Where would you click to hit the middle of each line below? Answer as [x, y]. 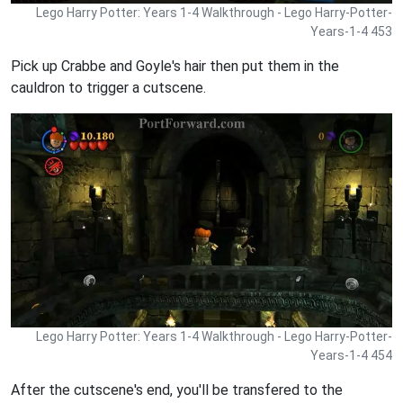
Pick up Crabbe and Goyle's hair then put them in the [175, 67]
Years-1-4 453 [351, 32]
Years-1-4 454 [351, 356]
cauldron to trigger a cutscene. [108, 88]
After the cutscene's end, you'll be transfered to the [177, 390]
